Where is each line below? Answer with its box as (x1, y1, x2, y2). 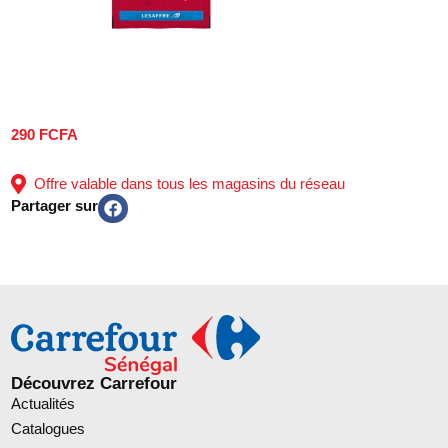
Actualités (11, 394, 76, 412)
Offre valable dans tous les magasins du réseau (26, 175, 346, 193)
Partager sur (11, 197, 99, 215)
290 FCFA (11, 125, 79, 143)
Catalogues (11, 419, 86, 437)
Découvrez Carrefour (11, 373, 178, 392)
